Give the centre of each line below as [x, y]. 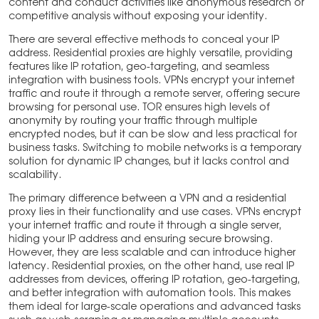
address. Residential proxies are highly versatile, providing [151, 54]
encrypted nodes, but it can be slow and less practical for [153, 135]
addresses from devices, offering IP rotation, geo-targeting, [154, 280]
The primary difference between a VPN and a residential [147, 199]
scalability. [35, 176]
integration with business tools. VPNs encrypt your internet [152, 81]
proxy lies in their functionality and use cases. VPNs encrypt [155, 213]
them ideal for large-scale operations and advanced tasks [155, 307]
